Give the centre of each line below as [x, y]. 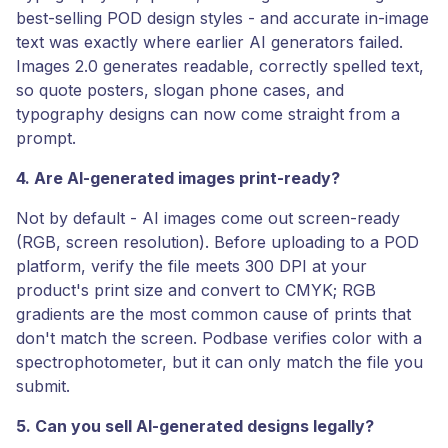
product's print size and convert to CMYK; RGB [196, 289]
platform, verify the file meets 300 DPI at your [191, 265]
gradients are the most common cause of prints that [213, 313]
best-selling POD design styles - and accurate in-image [222, 17]
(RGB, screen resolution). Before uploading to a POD [217, 241]
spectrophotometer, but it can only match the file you [219, 361]
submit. [43, 385]
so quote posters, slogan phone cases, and [180, 89]
